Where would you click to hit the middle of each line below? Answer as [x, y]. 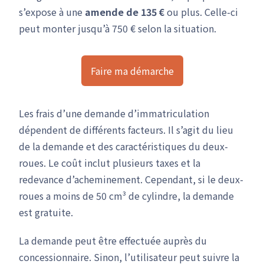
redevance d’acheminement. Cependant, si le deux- [131, 179]
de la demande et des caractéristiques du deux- [123, 146]
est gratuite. [46, 212]
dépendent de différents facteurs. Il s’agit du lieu [126, 130]
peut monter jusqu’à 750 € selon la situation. [118, 28]
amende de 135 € [125, 12]
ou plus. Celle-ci [201, 12]
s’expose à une [52, 12]
